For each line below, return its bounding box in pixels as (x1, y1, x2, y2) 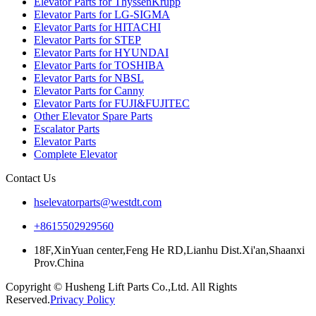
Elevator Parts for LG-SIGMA (34, 8, 170, 20)
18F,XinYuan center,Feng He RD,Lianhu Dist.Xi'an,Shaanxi (34, 243, 305, 256)
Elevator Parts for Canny (34, 84, 144, 97)
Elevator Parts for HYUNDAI (34, 46, 169, 59)
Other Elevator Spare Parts (34, 109, 152, 122)
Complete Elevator (34, 147, 117, 160)
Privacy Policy (50, 293, 115, 305)
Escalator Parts (34, 122, 99, 135)
